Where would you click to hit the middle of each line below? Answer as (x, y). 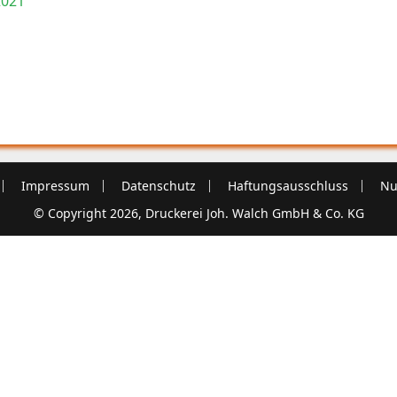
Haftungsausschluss (288, 186)
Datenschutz (158, 186)
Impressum (55, 186)
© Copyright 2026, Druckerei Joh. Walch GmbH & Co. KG (198, 213)
